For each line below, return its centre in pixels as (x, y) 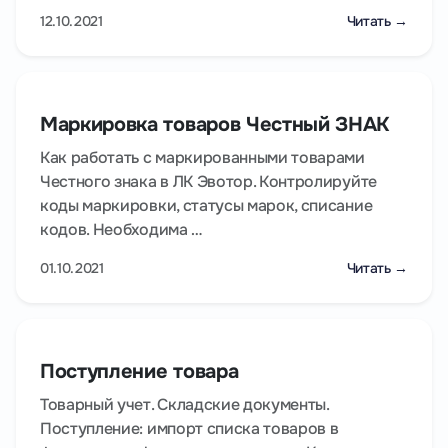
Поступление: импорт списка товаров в (189, 429)
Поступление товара (139, 372)
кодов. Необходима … (121, 230)
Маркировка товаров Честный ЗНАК (215, 125)
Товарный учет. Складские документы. (184, 405)
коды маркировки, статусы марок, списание (206, 206)
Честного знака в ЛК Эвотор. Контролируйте (208, 182)
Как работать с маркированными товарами (202, 158)
